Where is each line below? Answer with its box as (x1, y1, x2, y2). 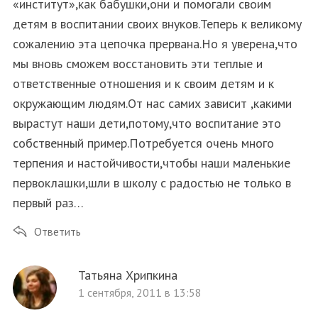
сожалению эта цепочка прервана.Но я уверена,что (12, 35, 297, 52)
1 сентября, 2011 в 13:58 (77, 285, 202, 300)
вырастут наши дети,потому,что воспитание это (12, 114, 281, 131)
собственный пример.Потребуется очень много (12, 134, 274, 151)
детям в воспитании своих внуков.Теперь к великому (12, 15, 302, 32)
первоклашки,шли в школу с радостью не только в (12, 174, 291, 191)
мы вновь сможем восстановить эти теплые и (12, 55, 263, 72)
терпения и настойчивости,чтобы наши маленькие (12, 154, 290, 171)
